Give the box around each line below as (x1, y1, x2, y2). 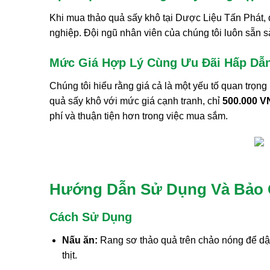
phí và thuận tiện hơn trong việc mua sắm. (49, 110, 228, 121)
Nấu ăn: (61, 234, 98, 245)
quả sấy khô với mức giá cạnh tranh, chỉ (49, 95, 222, 106)
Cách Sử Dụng (49, 210, 132, 224)
